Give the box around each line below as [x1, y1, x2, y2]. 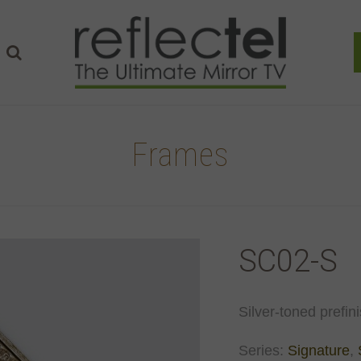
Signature [288, 342, 350, 359]
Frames [131, 135, 230, 174]
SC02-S [239, 243, 338, 279]
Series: [239, 342, 288, 359]
